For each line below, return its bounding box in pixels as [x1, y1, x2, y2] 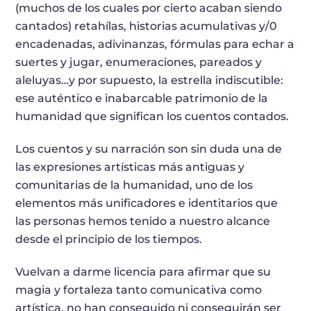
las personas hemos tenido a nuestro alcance [15, 214, 271, 228]
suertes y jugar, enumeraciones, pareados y [15, 56, 262, 69]
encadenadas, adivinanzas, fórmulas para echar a [15, 37, 295, 51]
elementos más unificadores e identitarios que [15, 196, 278, 210]
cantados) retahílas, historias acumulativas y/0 [15, 19, 278, 33]
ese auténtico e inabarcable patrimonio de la [15, 92, 269, 106]
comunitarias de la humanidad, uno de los [15, 178, 253, 192]
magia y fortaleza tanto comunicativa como [15, 283, 262, 296]
